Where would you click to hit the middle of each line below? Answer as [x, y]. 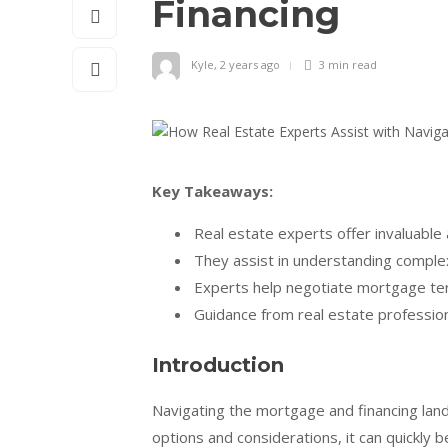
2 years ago [250, 64]
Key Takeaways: [212, 190]
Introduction [218, 364]
